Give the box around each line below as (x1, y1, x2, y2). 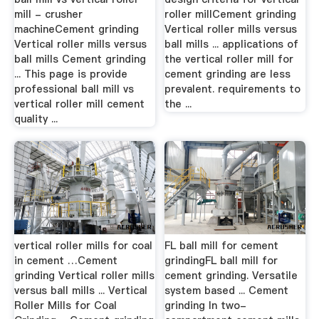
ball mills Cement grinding (14, 52, 146, 67)
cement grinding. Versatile (164, 268, 298, 283)
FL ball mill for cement (164, 238, 279, 253)
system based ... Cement (164, 283, 289, 298)
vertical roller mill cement (14, 97, 145, 112)
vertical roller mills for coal (14, 238, 152, 253)
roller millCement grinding (164, 7, 297, 22)
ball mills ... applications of (164, 37, 299, 52)
